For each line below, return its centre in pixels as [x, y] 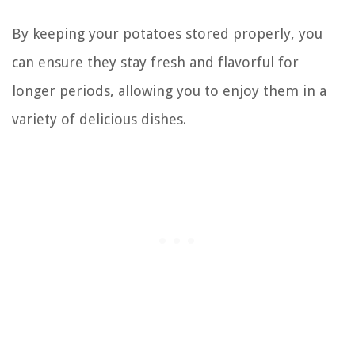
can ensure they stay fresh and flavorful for [155, 63]
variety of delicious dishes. [99, 120]
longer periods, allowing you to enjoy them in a [169, 91]
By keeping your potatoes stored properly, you [167, 34]
